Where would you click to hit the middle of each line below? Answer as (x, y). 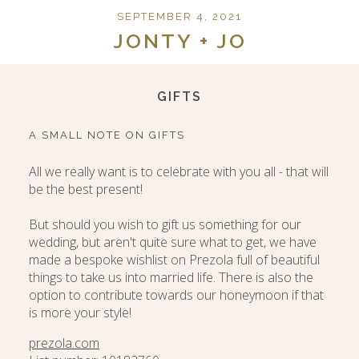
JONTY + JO (179, 41)
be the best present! (85, 190)
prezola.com (64, 343)
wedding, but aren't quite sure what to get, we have (172, 242)
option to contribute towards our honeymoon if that (176, 295)
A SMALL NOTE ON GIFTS (107, 135)
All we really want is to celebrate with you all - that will (178, 172)
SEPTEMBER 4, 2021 (179, 16)
